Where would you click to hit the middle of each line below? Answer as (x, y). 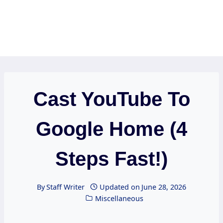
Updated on (120, 187)
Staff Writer (65, 187)
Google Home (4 (111, 129)
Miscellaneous (119, 198)
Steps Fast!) (111, 159)
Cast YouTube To (111, 99)
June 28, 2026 (164, 187)
